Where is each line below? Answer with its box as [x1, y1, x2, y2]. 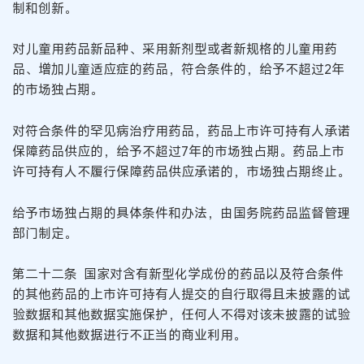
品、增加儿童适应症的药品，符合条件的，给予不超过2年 [12, 60, 344, 79]
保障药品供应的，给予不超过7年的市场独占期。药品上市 [12, 141, 344, 160]
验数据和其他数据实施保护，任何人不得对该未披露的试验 [12, 305, 350, 324]
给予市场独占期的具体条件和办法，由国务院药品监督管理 [12, 203, 350, 222]
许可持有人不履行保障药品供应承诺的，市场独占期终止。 [12, 162, 350, 180]
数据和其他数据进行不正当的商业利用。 [12, 326, 246, 344]
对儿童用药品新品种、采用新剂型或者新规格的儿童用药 [12, 40, 337, 58]
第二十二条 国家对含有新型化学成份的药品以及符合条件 [12, 265, 344, 284]
